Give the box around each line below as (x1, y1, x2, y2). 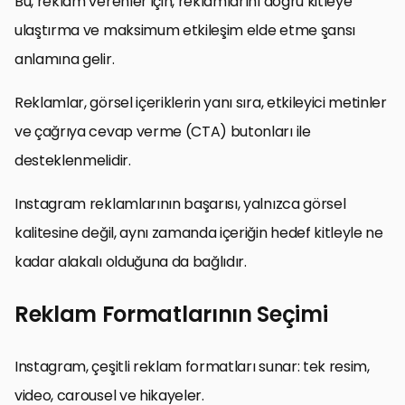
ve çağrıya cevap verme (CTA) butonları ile (14, 120, 311, 142)
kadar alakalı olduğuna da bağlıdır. (14, 250, 247, 272)
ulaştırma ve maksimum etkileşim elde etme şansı (14, 19, 355, 41)
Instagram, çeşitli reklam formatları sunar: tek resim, (14, 355, 370, 377)
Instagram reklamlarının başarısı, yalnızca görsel (14, 193, 346, 214)
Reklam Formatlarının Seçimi (14, 298, 328, 329)
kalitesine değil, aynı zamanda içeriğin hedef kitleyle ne (14, 221, 383, 243)
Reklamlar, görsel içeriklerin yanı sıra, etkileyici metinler (14, 91, 387, 113)
